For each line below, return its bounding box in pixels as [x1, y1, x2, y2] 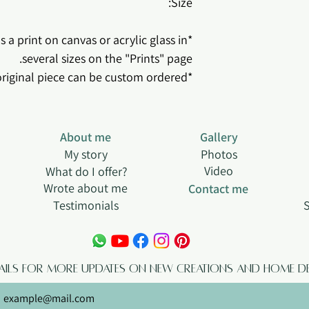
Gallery [200, 129, 238, 145]
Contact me [188, 181, 248, 197]
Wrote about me [43, 180, 128, 196]
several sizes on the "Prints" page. [22, 50, 192, 66]
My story [63, 146, 108, 162]
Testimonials [52, 197, 119, 213]
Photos [201, 146, 237, 162]
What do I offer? [45, 163, 128, 179]
